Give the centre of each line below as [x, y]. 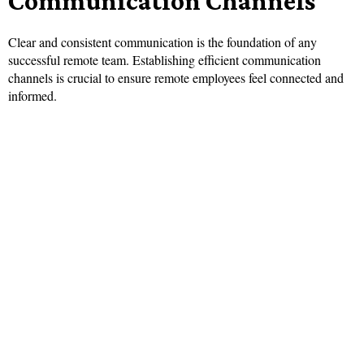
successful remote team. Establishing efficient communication [165, 60]
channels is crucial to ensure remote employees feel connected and [176, 78]
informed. [32, 96]
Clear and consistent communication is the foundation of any [162, 42]
